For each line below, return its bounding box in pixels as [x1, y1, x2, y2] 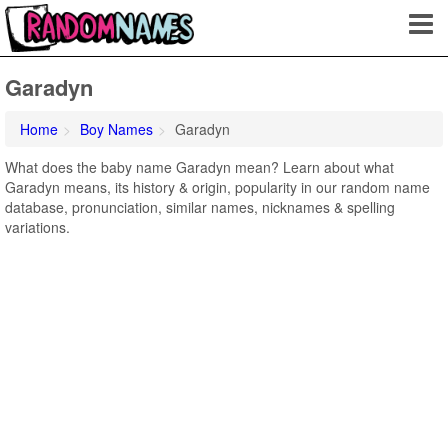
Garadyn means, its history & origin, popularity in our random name [5, 177, 430, 197]
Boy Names [80, 119, 153, 139]
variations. [5, 217, 70, 237]
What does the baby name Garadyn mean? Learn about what [5, 157, 394, 177]
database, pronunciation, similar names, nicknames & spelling [5, 197, 395, 217]
